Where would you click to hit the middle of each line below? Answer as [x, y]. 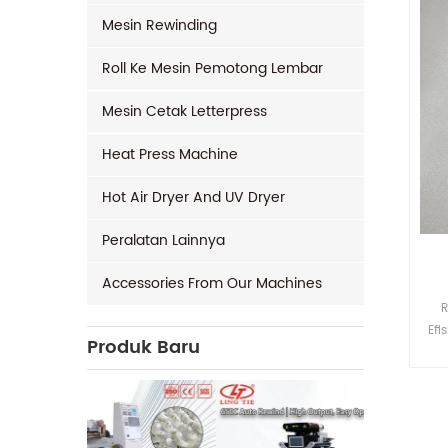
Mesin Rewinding [159, 25]
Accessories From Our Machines [212, 283]
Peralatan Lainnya [163, 240]
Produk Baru [143, 347]
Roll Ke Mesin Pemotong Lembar [212, 68]
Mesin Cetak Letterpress [184, 111]
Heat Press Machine [170, 154]
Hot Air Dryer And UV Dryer [193, 197]
